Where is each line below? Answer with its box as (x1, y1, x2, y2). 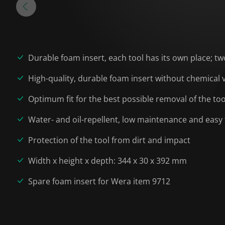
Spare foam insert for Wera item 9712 (28, 176, 170, 187)
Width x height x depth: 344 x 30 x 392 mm (28, 155, 187, 166)
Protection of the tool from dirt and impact (28, 135, 190, 146)
